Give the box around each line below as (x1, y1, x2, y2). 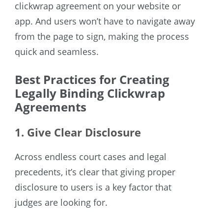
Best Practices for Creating (15, 71, 169, 88)
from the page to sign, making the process (15, 30, 189, 43)
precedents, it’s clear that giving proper (15, 166, 175, 178)
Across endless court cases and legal (15, 151, 166, 163)
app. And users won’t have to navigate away (15, 15, 195, 27)
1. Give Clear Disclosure (15, 125, 141, 140)
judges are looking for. (15, 196, 108, 209)
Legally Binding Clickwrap (15, 85, 165, 102)
